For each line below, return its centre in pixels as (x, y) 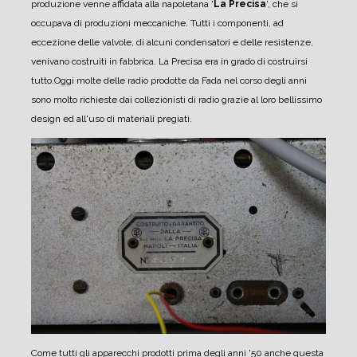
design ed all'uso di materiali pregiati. (112, 118)
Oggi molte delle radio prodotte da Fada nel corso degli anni (180, 80)
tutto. (43, 80)
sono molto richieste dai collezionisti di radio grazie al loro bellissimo (177, 99)
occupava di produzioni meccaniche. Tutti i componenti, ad (157, 23)
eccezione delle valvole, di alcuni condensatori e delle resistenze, (172, 42)
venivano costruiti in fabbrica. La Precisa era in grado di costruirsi (169, 61)
